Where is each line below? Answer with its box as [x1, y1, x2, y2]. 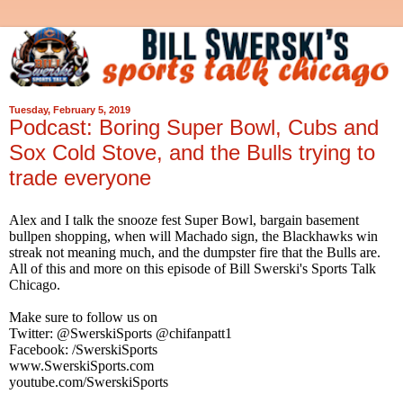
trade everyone [9, 166, 151, 191]
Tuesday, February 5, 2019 [9, 104, 130, 116]
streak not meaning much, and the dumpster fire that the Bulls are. [9, 244, 384, 260]
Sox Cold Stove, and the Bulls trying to [9, 140, 375, 166]
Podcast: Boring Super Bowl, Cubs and [9, 115, 379, 140]
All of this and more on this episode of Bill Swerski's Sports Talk [9, 260, 376, 276]
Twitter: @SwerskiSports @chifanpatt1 [9, 325, 232, 341]
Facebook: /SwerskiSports [9, 341, 157, 357]
